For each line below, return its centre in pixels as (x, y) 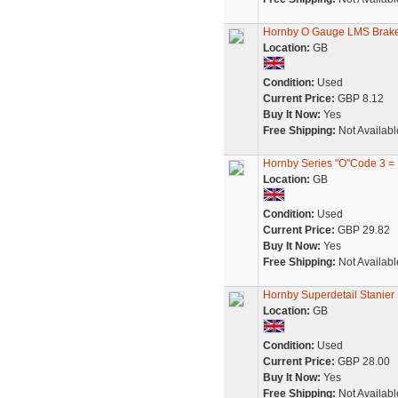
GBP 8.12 (359, 99)
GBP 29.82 (362, 230)
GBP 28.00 (362, 362)
